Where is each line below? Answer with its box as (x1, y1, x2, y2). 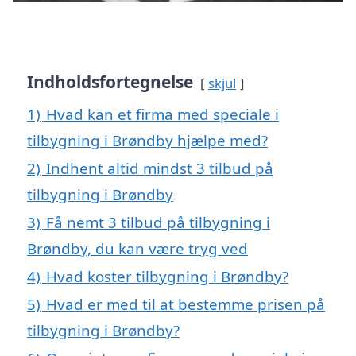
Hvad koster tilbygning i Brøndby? (46, 265, 288, 286)
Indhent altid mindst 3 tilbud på (46, 157, 273, 178)
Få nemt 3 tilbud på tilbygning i (46, 211, 270, 232)
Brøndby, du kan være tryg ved (27, 238, 248, 258)
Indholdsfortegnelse (27, 70, 193, 93)
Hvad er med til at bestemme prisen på (46, 293, 325, 314)
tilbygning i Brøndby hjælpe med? (27, 130, 268, 150)
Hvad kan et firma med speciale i (46, 103, 279, 124)
